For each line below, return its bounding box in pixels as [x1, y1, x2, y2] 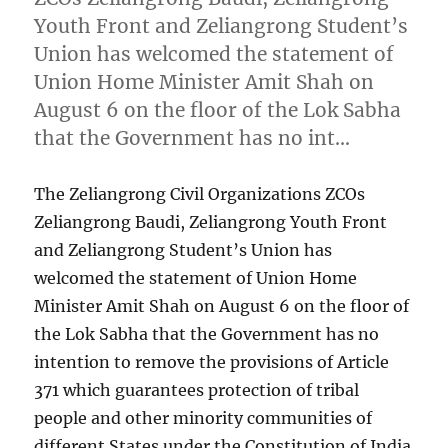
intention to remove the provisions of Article [34, 351, 390, 372]
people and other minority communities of [34, 407, 373, 428]
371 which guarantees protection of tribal [34, 379, 360, 400]
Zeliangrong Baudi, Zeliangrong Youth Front [34, 211, 388, 232]
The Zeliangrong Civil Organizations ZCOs [34, 183, 366, 204]
